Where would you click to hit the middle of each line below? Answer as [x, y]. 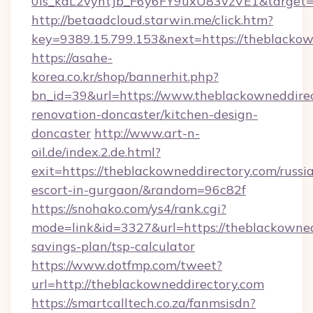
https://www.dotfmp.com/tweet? [127, 265]
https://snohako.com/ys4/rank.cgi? [129, 209]
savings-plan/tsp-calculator [113, 246]
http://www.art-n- [147, 133]
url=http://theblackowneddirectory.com [148, 284]
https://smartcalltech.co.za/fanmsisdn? [144, 303]
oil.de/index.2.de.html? [96, 152]
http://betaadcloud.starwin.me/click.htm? [152, 20]
